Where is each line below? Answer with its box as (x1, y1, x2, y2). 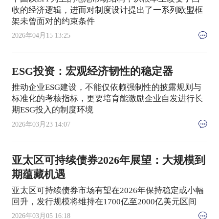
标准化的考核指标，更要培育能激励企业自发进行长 (11, 94, 203, 104)
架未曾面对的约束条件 (11, 16, 95, 26)
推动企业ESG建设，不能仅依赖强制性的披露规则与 (11, 83, 201, 92)
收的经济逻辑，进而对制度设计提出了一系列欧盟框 (11, 5, 203, 15)
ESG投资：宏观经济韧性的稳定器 (11, 66, 173, 78)
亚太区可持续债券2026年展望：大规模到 (11, 154, 205, 166)
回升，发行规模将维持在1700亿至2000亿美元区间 (11, 197, 197, 206)
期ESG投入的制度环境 (11, 105, 93, 115)
